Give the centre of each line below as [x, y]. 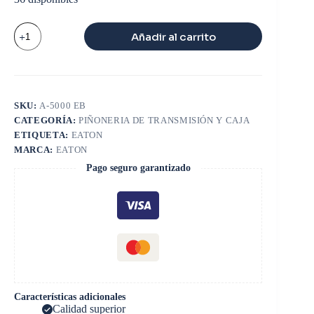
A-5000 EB [63, 106]
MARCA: [35, 150]
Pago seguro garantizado [138, 168]
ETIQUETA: [43, 135]
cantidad [32, 63]
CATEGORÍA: [47, 121]
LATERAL [36, 40]
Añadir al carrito [173, 36]
